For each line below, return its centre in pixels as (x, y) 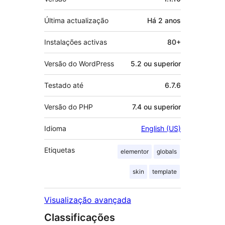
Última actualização (76, 21)
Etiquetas (60, 150)
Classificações (80, 218)
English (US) (161, 129)
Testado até (64, 85)
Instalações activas (76, 42)
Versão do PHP (69, 107)
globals (167, 152)
